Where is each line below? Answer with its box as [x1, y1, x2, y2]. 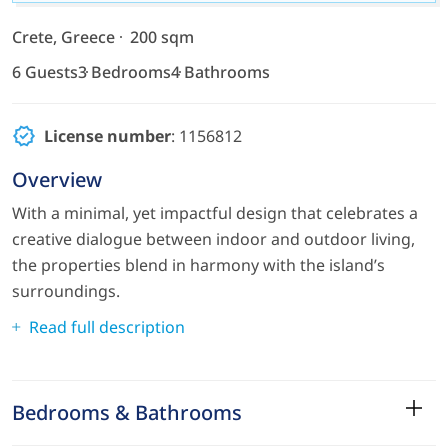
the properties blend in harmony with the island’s [12, 253, 385, 276]
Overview [12, 165, 102, 193]
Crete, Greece [12, 25, 115, 48]
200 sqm [130, 25, 194, 48]
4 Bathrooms [171, 60, 270, 83]
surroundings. [12, 279, 120, 302]
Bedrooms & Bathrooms [12, 398, 242, 426]
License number [44, 124, 171, 147]
